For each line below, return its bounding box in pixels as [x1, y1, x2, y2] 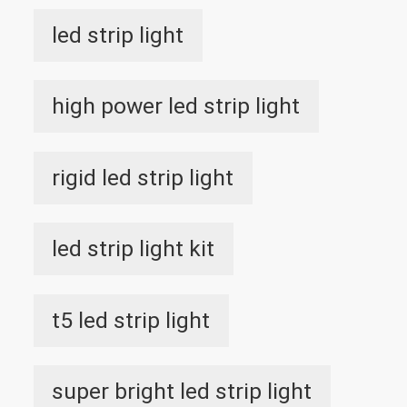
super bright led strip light [52, 378, 313, 405]
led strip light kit [52, 235, 215, 263]
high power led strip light [52, 93, 301, 120]
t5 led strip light [52, 306, 211, 333]
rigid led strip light [52, 164, 234, 191]
